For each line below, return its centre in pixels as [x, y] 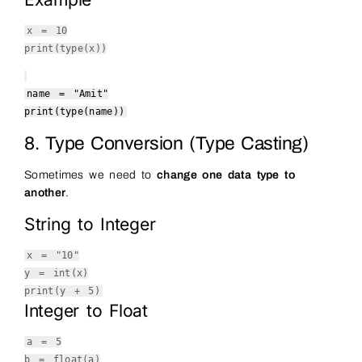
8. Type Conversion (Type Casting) [166, 144]
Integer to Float [86, 311]
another [45, 193]
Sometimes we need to [91, 175]
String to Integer [90, 225]
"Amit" [91, 94]
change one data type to [226, 175]
